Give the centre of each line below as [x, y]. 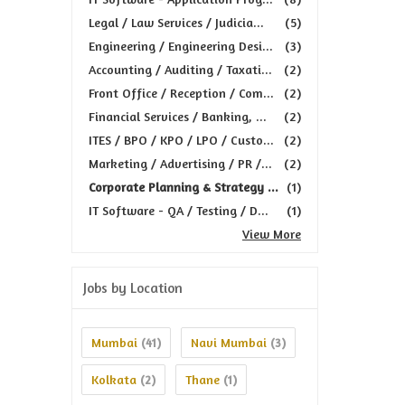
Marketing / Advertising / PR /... [180, 163]
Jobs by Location [133, 288]
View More [272, 234]
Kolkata [114, 379]
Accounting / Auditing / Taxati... [180, 69]
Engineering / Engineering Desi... [181, 46]
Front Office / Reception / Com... [181, 93]
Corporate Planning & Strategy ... [184, 187]
